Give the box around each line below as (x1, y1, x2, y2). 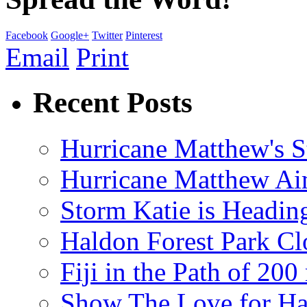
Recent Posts (33, 86, 193, 119)
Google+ (51, 29, 89, 41)
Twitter (92, 29, 123, 41)
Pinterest (125, 29, 162, 41)
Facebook (5, 29, 48, 41)
